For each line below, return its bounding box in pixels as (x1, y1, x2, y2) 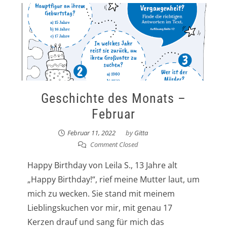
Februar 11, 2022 (67, 128, 116, 137)
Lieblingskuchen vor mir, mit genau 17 (27, 202, 172, 213)
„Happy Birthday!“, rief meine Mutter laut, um (27, 173, 200, 185)
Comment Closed (89, 139, 139, 149)
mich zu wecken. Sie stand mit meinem (27, 187, 175, 199)
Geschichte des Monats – (41, 90, 186, 106)
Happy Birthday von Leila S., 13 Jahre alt (27, 159, 177, 171)
